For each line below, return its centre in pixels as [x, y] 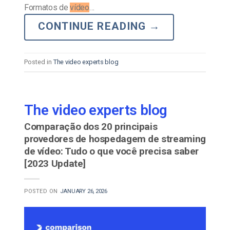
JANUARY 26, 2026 [84, 191]
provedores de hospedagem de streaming [115, 139]
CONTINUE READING [93, 26]
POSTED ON [42, 191]
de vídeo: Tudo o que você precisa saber [112, 151]
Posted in [39, 62]
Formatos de [47, 7]
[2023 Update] [55, 163]
